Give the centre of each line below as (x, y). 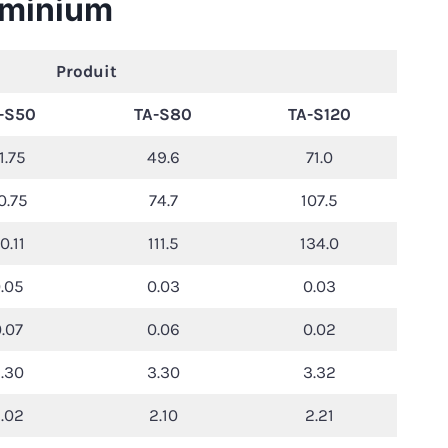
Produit (86, 71)
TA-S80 (163, 114)
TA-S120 (319, 114)
